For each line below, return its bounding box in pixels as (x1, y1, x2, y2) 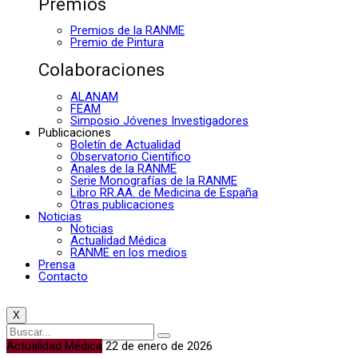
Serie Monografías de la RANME (70, 173, 237, 188)
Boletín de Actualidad (70, 137, 181, 152)
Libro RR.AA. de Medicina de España (70, 185, 258, 200)
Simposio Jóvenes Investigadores (70, 113, 249, 128)
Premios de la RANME (70, 23, 185, 38)
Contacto (38, 268, 88, 284)
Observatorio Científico (70, 149, 191, 164)
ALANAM (70, 89, 118, 104)
